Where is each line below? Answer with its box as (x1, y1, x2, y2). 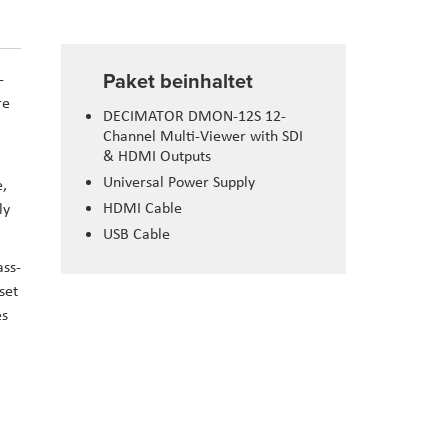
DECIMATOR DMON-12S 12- (103, 105, 286, 127)
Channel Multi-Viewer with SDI (103, 125, 303, 147)
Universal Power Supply (103, 171, 255, 193)
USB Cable (103, 223, 170, 245)
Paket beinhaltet (103, 66, 253, 96)
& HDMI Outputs (103, 145, 211, 167)
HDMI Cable (103, 197, 182, 219)
